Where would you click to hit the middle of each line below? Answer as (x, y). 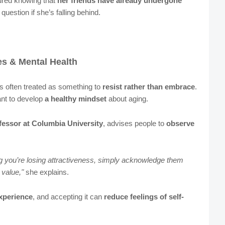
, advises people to (134, 124)
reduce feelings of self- (144, 197)
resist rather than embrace (148, 87)
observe (180, 124)
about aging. (127, 99)
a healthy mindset (75, 99)
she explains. (46, 172)
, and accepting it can (68, 197)
